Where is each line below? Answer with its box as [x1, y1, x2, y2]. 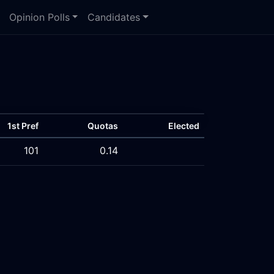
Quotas [87, 120, 118, 131]
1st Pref [7, 120, 39, 131]
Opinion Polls [9, 11, 70, 23]
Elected [168, 120, 199, 131]
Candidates [87, 11, 141, 23]
